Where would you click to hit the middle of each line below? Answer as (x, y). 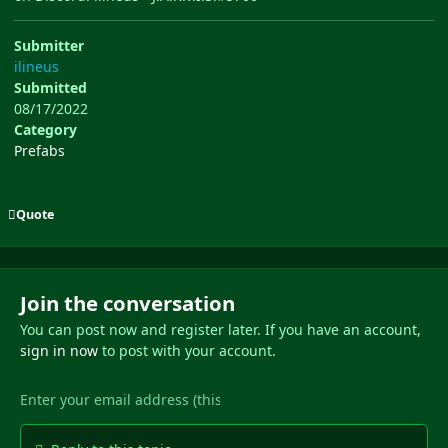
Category (45, 130)
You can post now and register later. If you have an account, (220, 330)
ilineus (36, 67)
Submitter (49, 46)
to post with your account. (186, 351)
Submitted (50, 88)
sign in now (58, 351)
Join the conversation (127, 303)
